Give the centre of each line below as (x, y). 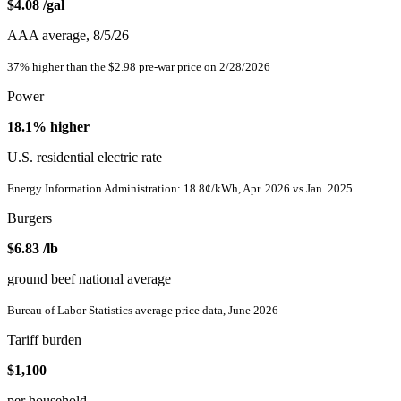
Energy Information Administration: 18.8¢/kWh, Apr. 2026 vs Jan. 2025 (180, 189)
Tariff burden (44, 340)
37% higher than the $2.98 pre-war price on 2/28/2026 (139, 67)
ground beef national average (89, 279)
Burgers (30, 218)
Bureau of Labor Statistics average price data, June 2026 (143, 311)
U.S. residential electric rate (85, 158)
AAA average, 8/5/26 (68, 36)
